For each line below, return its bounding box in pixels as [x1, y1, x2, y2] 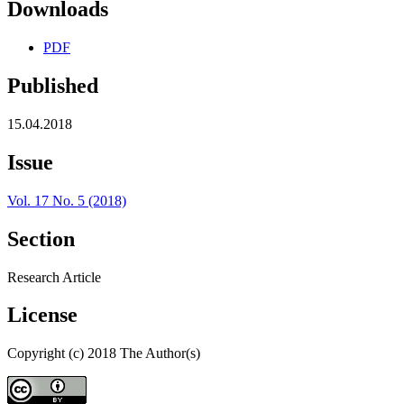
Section [7, 226, 75, 251]
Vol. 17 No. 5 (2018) [7, 192, 126, 208]
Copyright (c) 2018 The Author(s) [7, 345, 200, 362]
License [7, 303, 78, 327]
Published [7, 74, 98, 98]
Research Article [7, 269, 101, 285]
